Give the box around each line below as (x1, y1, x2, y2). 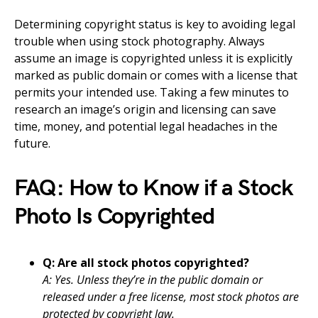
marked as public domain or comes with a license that (14, 67, 297, 83)
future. (14, 135, 50, 151)
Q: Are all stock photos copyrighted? (43, 254, 249, 270)
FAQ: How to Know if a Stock (14, 174, 293, 202)
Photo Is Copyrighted (14, 202, 214, 231)
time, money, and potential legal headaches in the (14, 118, 278, 134)
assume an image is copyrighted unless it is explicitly (14, 50, 292, 66)
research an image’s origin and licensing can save (14, 101, 276, 117)
